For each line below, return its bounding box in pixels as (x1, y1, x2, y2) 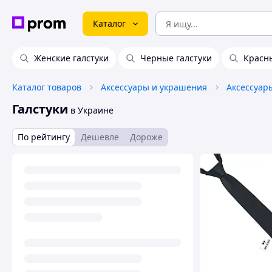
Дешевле (81, 131, 119, 143)
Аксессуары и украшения (101, 81, 207, 93)
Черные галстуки (140, 52, 212, 64)
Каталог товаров (12, 81, 81, 93)
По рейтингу (18, 131, 70, 143)
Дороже (130, 131, 163, 143)
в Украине (68, 104, 114, 116)
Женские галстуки (34, 52, 109, 64)
